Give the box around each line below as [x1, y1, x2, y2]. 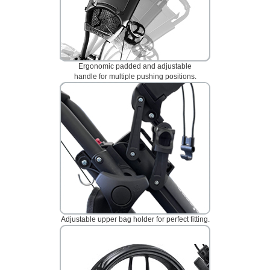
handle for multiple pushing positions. [74, 72, 196, 81]
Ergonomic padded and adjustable [78, 62, 192, 71]
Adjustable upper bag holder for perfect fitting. [60, 215, 210, 224]
